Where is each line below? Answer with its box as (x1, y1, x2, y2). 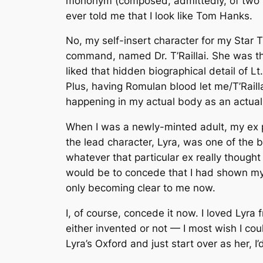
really (196, 151, 221, 164)
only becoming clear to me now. (66, 182, 215, 194)
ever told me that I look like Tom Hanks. (66, 9, 252, 22)
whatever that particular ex (66, 151, 196, 164)
